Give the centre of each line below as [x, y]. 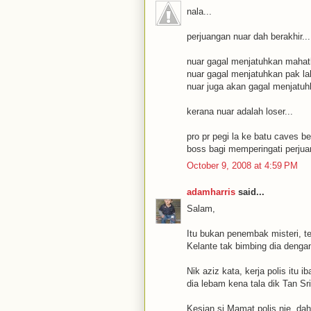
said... [250, 192]
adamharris [211, 192]
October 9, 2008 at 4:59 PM [242, 166]
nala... [199, 11]
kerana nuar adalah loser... [240, 111]
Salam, [201, 209]
